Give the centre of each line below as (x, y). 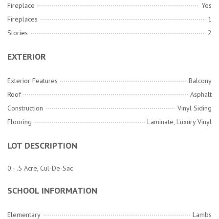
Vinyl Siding (195, 108)
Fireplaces (22, 19)
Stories (18, 33)
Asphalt (201, 95)
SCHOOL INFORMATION (52, 191)
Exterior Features (33, 81)
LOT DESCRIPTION (42, 146)
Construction (25, 108)
